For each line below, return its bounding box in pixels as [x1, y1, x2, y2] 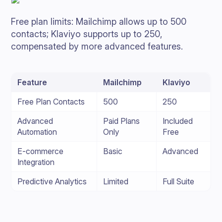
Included [163, 116, 193, 126]
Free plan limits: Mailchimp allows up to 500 [11, 16, 187, 27]
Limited [103, 176, 129, 186]
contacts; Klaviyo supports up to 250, [11, 29, 163, 39]
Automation [17, 127, 57, 137]
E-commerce [17, 146, 64, 156]
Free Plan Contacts [17, 97, 85, 107]
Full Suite [163, 176, 195, 186]
